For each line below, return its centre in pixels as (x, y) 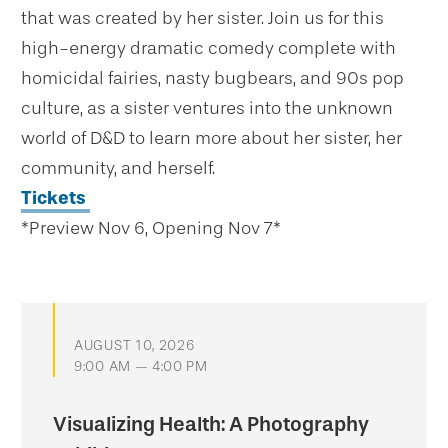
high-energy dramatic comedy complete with (208, 48)
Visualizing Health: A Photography (211, 424)
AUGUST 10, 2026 (134, 345)
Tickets (55, 198)
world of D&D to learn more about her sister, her (211, 138)
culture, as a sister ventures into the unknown (207, 108)
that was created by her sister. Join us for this (202, 18)
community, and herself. (118, 168)
